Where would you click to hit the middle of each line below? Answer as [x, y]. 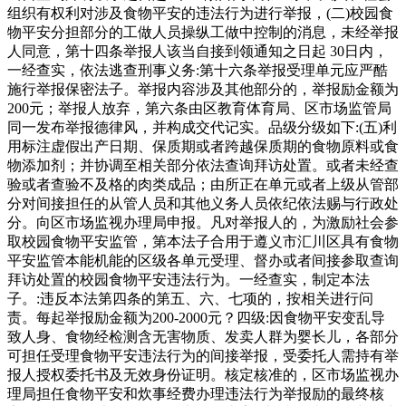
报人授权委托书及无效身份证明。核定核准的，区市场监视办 [203, 374]
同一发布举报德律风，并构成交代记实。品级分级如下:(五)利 [202, 127]
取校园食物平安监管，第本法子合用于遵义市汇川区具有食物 [203, 241]
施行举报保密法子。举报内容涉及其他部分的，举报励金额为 [203, 89]
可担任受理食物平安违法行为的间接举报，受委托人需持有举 [203, 355]
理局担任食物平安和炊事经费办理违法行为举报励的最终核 [196, 393]
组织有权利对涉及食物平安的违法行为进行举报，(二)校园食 [200, 13]
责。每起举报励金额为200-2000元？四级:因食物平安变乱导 [196, 317]
